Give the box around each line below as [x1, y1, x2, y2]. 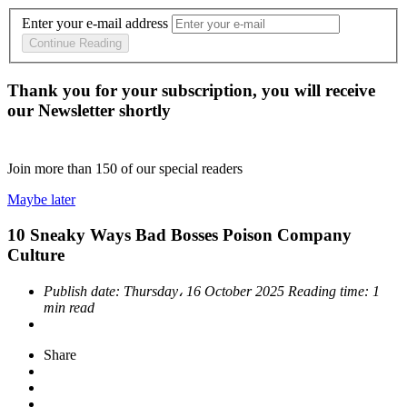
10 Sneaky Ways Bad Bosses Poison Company [7, 224, 352, 244]
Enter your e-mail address [22, 15, 168, 32]
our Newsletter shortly [7, 101, 171, 121]
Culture [7, 244, 65, 264]
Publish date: [44, 283, 124, 299]
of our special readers [121, 161, 243, 177]
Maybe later [7, 192, 75, 208]
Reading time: [288, 283, 372, 299]
